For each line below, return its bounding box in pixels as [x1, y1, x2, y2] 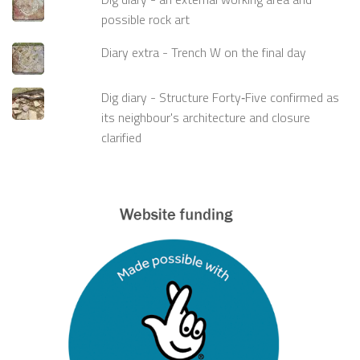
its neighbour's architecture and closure [101, 107, 311, 127]
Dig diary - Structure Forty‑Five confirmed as [101, 87, 340, 107]
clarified [101, 127, 142, 147]
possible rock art [101, 10, 190, 30]
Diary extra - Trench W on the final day [101, 42, 307, 62]
